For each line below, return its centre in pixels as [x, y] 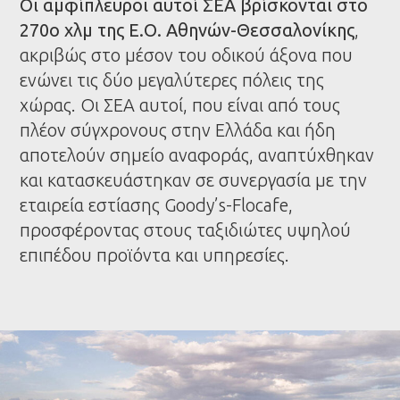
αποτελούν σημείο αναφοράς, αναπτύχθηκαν [197, 155]
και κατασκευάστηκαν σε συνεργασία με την [194, 180]
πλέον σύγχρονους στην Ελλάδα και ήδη [178, 130]
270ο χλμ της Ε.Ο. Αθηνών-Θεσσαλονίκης [187, 30]
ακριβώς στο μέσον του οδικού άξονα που [187, 55]
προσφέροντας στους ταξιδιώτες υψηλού [186, 230]
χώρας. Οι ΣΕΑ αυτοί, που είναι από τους [180, 105]
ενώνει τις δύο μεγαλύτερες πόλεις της [172, 80]
